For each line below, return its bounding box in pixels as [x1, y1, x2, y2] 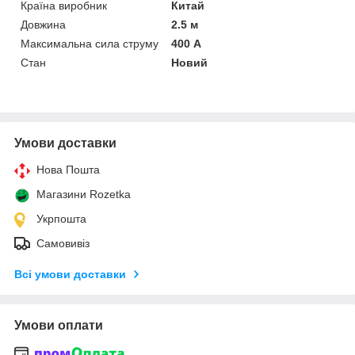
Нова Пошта [36, 162, 100, 176]
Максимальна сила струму [21, 36, 158, 50]
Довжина [21, 17, 66, 31]
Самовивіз [36, 236, 90, 250]
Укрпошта [36, 212, 86, 225]
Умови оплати [14, 318, 103, 332]
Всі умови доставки [14, 267, 126, 281]
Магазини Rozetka [36, 187, 131, 200]
